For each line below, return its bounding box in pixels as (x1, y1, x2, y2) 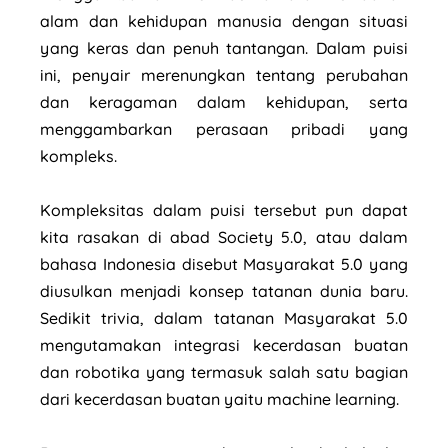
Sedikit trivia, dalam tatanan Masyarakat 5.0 (40, 307, 408, 328)
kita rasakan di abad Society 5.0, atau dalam (40, 226, 408, 247)
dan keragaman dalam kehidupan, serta (40, 91, 408, 112)
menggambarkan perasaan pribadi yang (40, 118, 408, 139)
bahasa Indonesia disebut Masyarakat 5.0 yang (40, 253, 408, 274)
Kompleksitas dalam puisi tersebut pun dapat (40, 199, 408, 220)
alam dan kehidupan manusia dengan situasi (40, 10, 408, 31)
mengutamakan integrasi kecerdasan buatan (40, 334, 408, 355)
